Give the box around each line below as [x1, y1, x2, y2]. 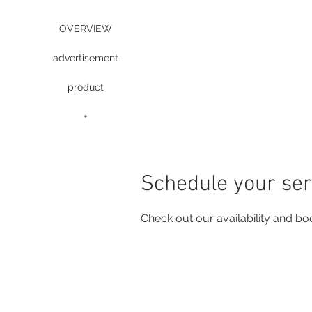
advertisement [53, 52, 118, 63]
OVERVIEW [59, 23, 112, 34]
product [68, 81, 104, 93]
